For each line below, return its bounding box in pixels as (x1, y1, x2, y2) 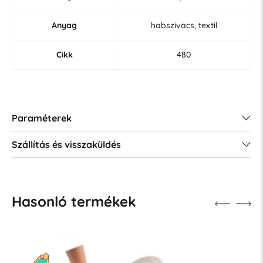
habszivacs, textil (150, 19, 217, 31)
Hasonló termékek (11, 192, 136, 210)
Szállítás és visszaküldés (11, 138, 121, 150)
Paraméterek (11, 112, 72, 124)
